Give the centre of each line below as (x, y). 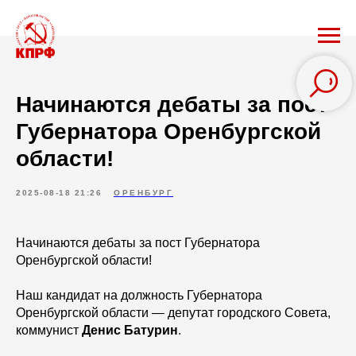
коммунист (49, 330)
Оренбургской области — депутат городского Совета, (173, 313)
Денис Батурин (130, 330)
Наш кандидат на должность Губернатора (139, 295)
